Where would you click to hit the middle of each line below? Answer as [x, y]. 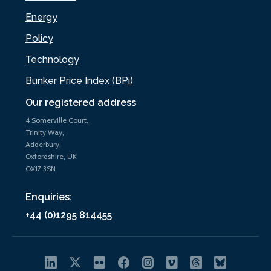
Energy [41, 17]
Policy [39, 38]
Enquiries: [49, 197]
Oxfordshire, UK [51, 156]
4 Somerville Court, [57, 120]
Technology [52, 59]
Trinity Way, [45, 132]
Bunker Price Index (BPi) [79, 80]
